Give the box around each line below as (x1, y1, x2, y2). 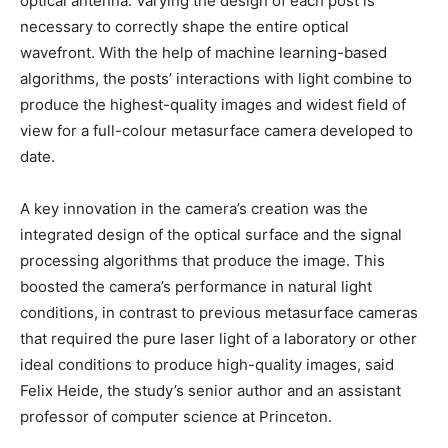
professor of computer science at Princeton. (20, 407, 332, 427)
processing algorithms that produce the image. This (20, 251, 385, 271)
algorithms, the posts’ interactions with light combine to (20, 69, 412, 89)
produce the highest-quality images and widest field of (20, 95, 406, 115)
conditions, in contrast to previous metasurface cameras (20, 303, 418, 323)
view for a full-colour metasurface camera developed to (20, 121, 413, 141)
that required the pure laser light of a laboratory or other (20, 329, 417, 349)
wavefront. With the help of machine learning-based (20, 43, 387, 63)
